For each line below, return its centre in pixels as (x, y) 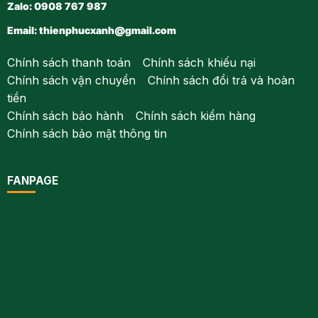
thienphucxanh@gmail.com (107, 31)
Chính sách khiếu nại (199, 63)
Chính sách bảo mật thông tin (87, 134)
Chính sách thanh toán (68, 63)
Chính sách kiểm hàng (195, 116)
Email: (23, 31)
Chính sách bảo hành (65, 116)
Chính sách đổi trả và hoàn (221, 81)
